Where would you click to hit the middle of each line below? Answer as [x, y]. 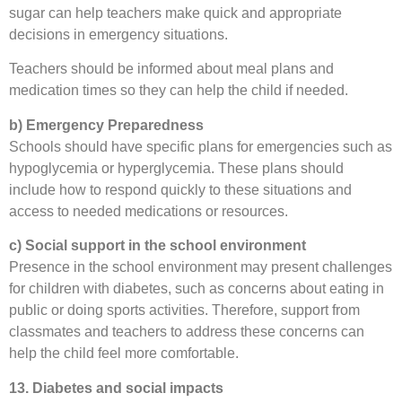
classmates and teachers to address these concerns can [187, 332]
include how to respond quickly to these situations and [180, 189]
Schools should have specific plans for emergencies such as [201, 146]
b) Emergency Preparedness [106, 125]
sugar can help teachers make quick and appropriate [175, 13]
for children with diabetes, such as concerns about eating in [197, 289]
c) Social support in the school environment [157, 246]
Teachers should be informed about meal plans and [171, 69]
